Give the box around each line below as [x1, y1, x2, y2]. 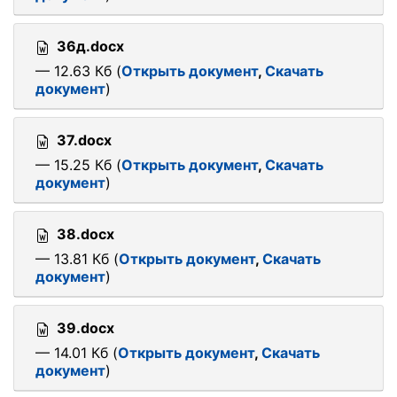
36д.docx [57, 37, 124, 55]
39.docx [57, 319, 114, 337]
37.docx [57, 131, 112, 149]
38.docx [57, 225, 114, 243]
